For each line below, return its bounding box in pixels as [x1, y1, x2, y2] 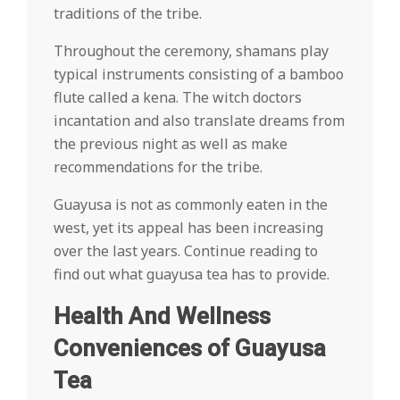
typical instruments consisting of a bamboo [54, 64, 344, 84]
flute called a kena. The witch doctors [54, 87, 302, 107]
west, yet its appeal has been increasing [54, 218, 323, 237]
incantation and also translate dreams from [54, 111, 345, 130]
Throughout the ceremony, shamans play [54, 41, 329, 61]
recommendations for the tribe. [54, 157, 262, 177]
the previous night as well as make [54, 134, 287, 154]
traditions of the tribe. [54, 4, 202, 23]
